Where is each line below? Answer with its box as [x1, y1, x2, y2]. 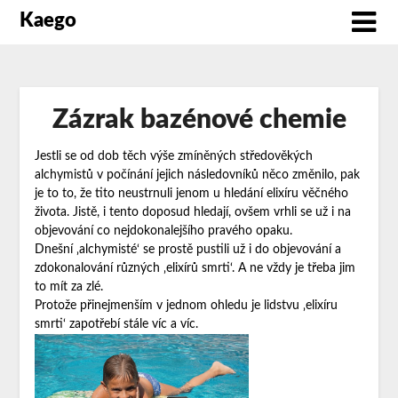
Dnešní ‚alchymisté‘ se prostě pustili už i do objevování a [34, 243, 341, 257]
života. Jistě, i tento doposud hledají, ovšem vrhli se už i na [34, 206, 351, 219]
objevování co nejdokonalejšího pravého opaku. [34, 225, 292, 238]
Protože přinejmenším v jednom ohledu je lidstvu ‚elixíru [34, 299, 338, 313]
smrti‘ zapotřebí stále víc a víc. [34, 318, 198, 331]
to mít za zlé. [34, 281, 103, 294]
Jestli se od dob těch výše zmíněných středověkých [34, 150, 313, 163]
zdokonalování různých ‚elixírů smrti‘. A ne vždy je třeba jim [34, 262, 355, 275]
